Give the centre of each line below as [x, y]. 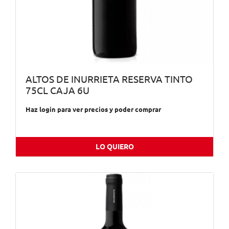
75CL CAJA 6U [57, 91]
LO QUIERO [114, 146]
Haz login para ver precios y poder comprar [93, 109]
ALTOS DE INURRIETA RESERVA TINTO [109, 80]
